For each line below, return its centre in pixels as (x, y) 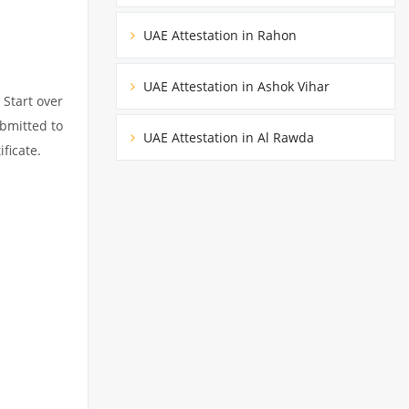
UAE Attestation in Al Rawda (227, 137)
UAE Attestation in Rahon (218, 35)
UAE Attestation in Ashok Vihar (235, 86)
